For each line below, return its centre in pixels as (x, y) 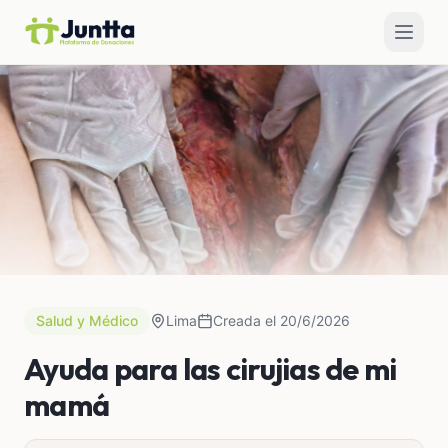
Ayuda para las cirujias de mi (210, 369)
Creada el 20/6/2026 (281, 320)
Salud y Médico (87, 320)
